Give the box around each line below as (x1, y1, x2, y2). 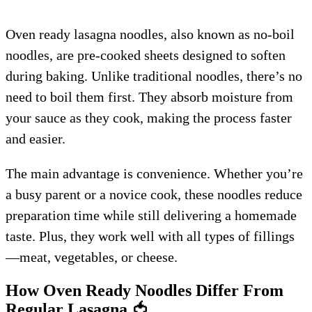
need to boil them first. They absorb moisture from (6, 88, 293, 104)
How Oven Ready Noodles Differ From (6, 281, 283, 299)
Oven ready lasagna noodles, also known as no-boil (6, 26, 295, 42)
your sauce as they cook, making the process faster (6, 109, 292, 125)
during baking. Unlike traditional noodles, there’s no (6, 68, 302, 84)
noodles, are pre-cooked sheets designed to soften (6, 47, 286, 63)
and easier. (6, 130, 65, 146)
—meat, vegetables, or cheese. (6, 249, 178, 265)
